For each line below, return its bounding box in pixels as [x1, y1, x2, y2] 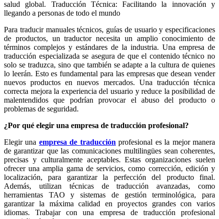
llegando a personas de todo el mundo [4, 9, 120, 18]
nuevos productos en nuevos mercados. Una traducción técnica [4, 78, 215, 87]
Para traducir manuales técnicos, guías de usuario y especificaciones [4, 25, 215, 34]
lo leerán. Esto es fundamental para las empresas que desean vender [4, 69, 215, 78]
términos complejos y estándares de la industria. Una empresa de [4, 43, 215, 52]
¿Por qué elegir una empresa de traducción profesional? [4, 121, 189, 130]
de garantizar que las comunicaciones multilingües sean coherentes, [4, 147, 215, 155]
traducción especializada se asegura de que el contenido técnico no [4, 52, 215, 61]
